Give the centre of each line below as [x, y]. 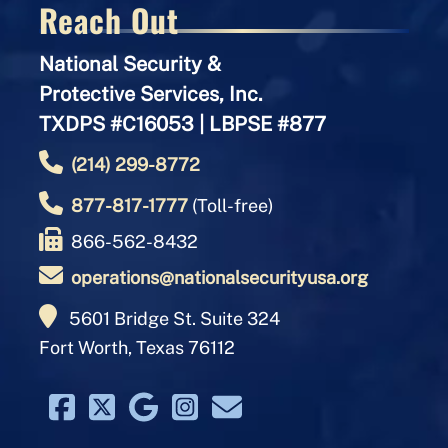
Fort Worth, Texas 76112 [136, 348]
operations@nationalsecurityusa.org [219, 278]
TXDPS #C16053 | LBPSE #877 [182, 124]
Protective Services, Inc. [150, 94]
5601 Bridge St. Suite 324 [174, 319]
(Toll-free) [230, 206]
